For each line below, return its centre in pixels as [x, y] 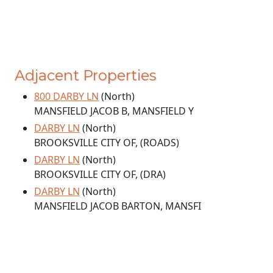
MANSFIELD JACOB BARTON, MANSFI [118, 206]
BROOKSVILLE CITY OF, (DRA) [100, 175]
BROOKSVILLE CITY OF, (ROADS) [107, 143]
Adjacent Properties [85, 76]
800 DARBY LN [66, 97]
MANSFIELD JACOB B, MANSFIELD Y [114, 111]
